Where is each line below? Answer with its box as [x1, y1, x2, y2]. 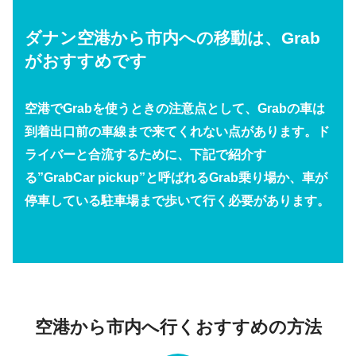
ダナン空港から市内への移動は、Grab [25, 28, 320, 47]
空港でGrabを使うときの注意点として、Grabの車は [25, 101, 325, 115]
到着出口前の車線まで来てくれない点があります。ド [25, 124, 330, 138]
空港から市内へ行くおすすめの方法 [34, 316, 322, 337]
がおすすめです [25, 51, 147, 70]
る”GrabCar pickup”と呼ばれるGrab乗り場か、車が [25, 170, 327, 184]
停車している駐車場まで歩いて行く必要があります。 [25, 193, 330, 207]
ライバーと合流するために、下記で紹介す [25, 147, 266, 161]
